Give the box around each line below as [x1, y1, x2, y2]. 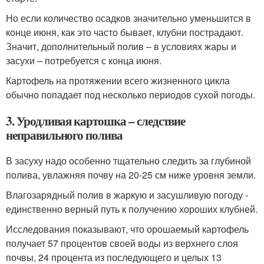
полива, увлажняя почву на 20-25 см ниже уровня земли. [6, 168, 256, 181]
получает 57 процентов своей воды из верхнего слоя [6, 236, 238, 250]
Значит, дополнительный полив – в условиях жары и [6, 39, 236, 53]
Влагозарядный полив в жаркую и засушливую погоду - [6, 188, 248, 202]
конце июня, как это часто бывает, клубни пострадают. [6, 25, 243, 39]
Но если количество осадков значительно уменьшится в [6, 11, 251, 25]
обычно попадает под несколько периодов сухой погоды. [6, 88, 255, 101]
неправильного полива [6, 126, 123, 144]
